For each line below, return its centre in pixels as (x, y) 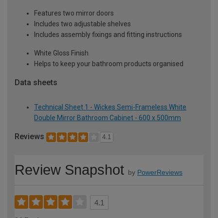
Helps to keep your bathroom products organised (109, 64)
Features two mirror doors (74, 13)
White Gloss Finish (61, 53)
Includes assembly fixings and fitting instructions (108, 35)
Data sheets (36, 83)
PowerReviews (160, 173)
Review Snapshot (69, 170)
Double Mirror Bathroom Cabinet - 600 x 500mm (108, 118)
